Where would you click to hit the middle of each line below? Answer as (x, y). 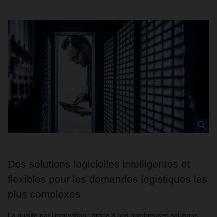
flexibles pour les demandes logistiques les (108, 179)
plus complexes (44, 194)
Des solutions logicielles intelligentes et (99, 164)
